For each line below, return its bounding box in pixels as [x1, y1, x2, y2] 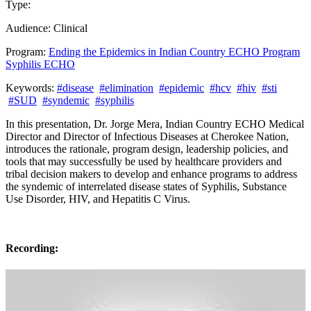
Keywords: [6, 81, 57, 94]
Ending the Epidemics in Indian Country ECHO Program [49, 45, 300, 58]
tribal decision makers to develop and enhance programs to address [6, 167, 297, 180]
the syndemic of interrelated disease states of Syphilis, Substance [6, 180, 287, 192]
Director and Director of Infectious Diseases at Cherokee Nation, [6, 130, 289, 142]
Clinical [53, 22, 87, 34]
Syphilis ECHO [6, 58, 75, 70]
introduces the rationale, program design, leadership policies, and [6, 142, 288, 155]
